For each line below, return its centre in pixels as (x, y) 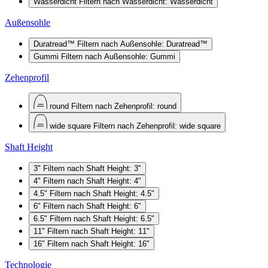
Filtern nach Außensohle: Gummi (118, 56)
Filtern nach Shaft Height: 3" (92, 168)
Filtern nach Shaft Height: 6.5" (102, 218)
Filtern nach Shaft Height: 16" (98, 243)
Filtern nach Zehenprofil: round (124, 106)
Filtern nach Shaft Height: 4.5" (102, 193)
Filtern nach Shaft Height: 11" (98, 231)
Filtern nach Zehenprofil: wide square (157, 126)
